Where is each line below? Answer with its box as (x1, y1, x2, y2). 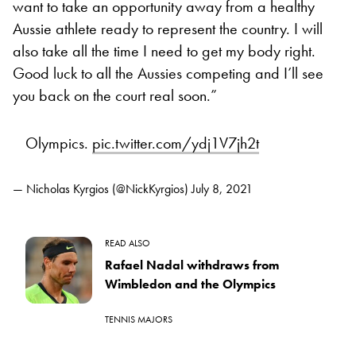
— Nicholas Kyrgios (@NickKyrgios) (13, 180, 192, 197)
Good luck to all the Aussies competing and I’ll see (13, 62, 323, 83)
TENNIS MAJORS (105, 312, 172, 326)
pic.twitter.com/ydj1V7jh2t (92, 132, 259, 153)
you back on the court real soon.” (13, 84, 217, 106)
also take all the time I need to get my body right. (13, 40, 315, 61)
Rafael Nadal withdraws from (105, 256, 279, 273)
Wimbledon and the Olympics (105, 275, 276, 292)
